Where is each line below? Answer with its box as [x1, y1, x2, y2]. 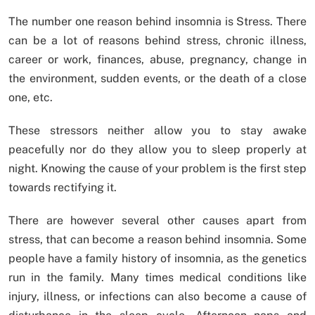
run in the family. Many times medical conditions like [8, 271, 307, 285]
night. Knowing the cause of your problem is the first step [8, 162, 307, 176]
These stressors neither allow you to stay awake [8, 124, 307, 138]
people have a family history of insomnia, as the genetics [8, 252, 307, 266]
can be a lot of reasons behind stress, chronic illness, [8, 34, 307, 48]
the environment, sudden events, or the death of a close [8, 72, 307, 86]
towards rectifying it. [8, 181, 117, 195]
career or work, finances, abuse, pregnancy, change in [8, 53, 307, 67]
